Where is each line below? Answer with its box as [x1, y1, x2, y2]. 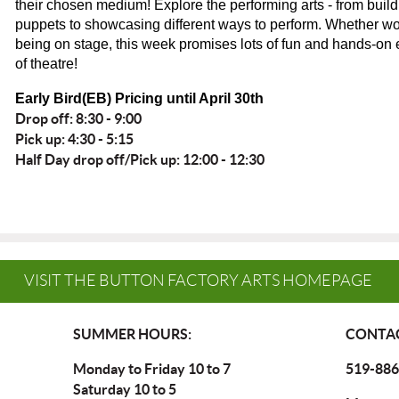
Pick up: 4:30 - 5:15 [15, 131, 134, 147]
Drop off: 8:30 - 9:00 [15, 110, 144, 126]
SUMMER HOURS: [73, 326, 191, 342]
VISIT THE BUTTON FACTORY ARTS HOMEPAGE [23, 272, 372, 289]
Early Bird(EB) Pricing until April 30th [15, 91, 264, 106]
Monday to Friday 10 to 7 [73, 361, 231, 377]
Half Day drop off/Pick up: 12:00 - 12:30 [15, 151, 267, 167]
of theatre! [15, 56, 77, 71]
